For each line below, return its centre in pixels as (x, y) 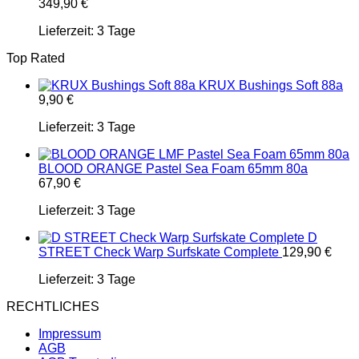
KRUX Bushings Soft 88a (271, 85)
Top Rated (36, 58)
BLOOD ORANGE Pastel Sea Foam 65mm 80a (173, 169)
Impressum (70, 334)
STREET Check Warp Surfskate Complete (159, 252)
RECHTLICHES (53, 307)
